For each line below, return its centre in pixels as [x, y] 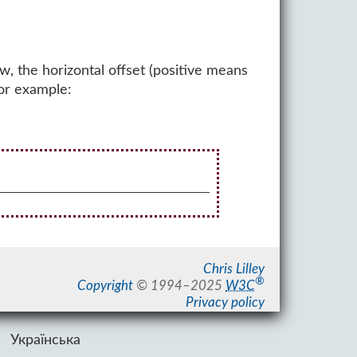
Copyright [106, 286]
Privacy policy [226, 303]
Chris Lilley [234, 270]
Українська [45, 340]
